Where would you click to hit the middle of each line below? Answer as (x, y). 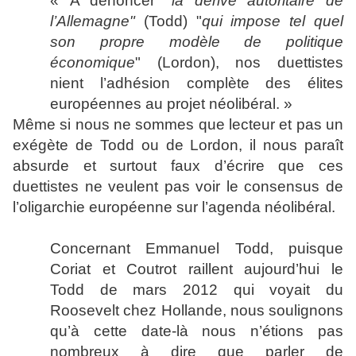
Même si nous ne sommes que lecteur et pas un (178, 124)
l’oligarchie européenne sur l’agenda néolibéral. (174, 207)
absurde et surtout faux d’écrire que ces (178, 166)
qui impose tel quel (273, 21)
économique (93, 62)
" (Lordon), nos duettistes (239, 62)
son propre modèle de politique (197, 42)
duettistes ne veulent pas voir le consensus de (178, 186)
